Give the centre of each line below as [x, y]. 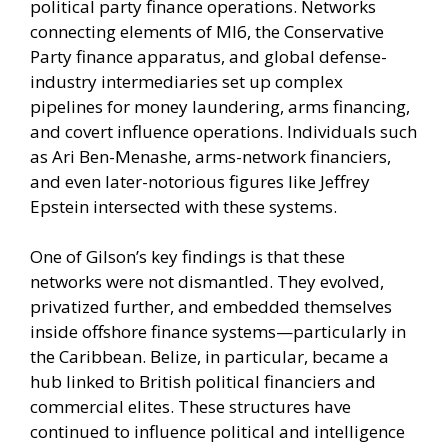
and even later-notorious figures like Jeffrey [200, 181]
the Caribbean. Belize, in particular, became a [209, 357]
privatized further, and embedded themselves [211, 307]
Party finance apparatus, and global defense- [208, 56]
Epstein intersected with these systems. [183, 206]
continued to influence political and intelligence [217, 432]
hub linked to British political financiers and [203, 382]
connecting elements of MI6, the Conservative [207, 31]
